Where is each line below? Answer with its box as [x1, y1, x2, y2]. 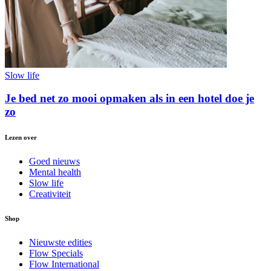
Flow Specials [29, 248, 83, 259]
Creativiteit [29, 189, 71, 200]
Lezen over [5, 134, 37, 142]
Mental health [29, 167, 81, 178]
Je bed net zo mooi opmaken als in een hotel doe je [5, 92, 254, 105]
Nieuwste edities [29, 237, 92, 248]
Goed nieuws [29, 156, 80, 167]
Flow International [29, 259, 99, 270]
